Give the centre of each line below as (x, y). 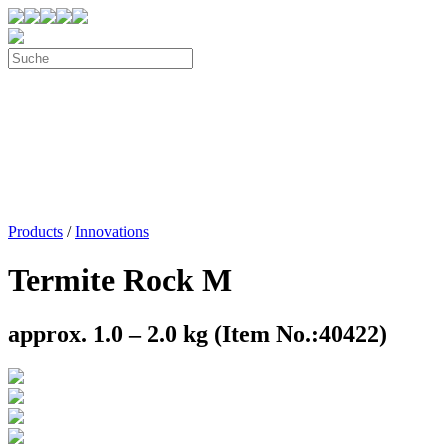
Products (35, 231)
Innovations (112, 231)
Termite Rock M (120, 280)
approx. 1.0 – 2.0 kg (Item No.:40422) (197, 333)
